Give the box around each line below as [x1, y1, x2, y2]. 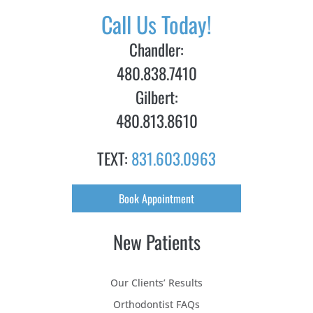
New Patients [112, 227, 201, 256]
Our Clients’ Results [110, 275, 203, 289]
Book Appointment [119, 189, 194, 207]
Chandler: [129, 37, 184, 61]
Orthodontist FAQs [113, 297, 200, 311]
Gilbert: [135, 85, 178, 109]
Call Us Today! [101, 8, 212, 41]
